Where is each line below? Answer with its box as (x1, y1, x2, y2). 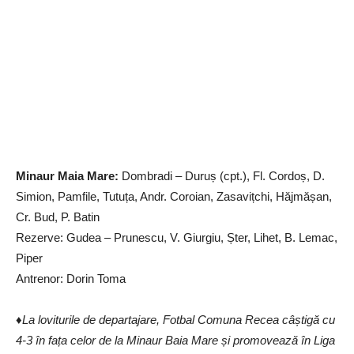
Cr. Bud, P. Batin (16, 210, 100, 224)
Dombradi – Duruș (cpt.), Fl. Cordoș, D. (119, 169, 325, 183)
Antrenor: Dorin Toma (16, 272, 126, 286)
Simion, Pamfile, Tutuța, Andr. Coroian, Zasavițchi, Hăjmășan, (16, 190, 332, 204)
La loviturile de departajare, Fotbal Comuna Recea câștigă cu (22, 313, 335, 327)
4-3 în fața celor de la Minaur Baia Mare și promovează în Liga (16, 333, 335, 348)
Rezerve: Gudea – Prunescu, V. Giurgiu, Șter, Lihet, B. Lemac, (16, 231, 337, 245)
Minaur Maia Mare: (16, 169, 119, 183)
